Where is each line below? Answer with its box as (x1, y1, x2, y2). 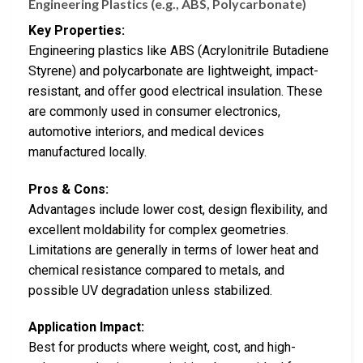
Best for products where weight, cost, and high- (28, 340, 296, 356)
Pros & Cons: (28, 181, 109, 197)
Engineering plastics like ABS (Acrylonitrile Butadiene (28, 42, 329, 58)
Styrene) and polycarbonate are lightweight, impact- (28, 62, 318, 79)
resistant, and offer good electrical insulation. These (28, 83, 322, 99)
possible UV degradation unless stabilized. (28, 282, 272, 298)
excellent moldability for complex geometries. (28, 221, 288, 237)
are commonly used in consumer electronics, (28, 103, 280, 119)
